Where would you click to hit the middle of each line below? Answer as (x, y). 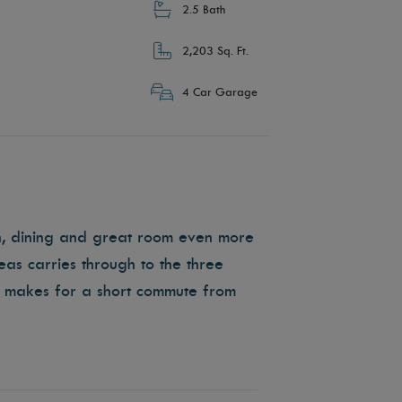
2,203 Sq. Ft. (215, 52)
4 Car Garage (219, 93)
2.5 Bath (203, 10)
